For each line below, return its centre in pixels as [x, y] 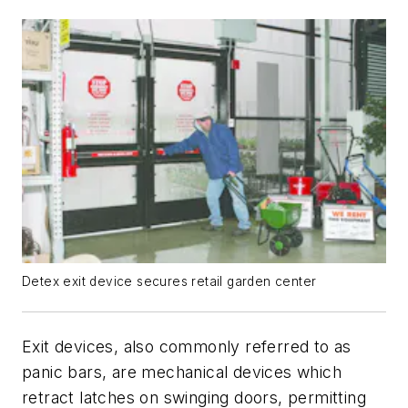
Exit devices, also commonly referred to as [187, 346]
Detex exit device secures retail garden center [169, 281]
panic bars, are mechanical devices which [182, 372]
